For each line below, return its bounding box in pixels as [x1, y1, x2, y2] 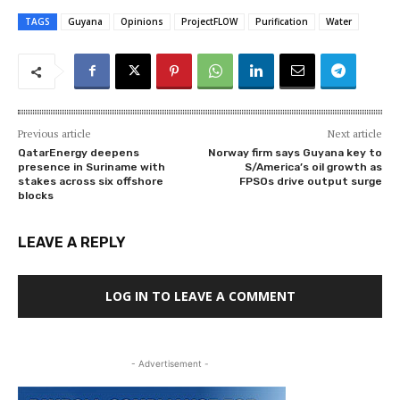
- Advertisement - [130, 358, 209, 370]
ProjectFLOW [181, 15, 237, 29]
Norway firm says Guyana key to [207, 146, 382, 160]
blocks [18, 189, 54, 203]
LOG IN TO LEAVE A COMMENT [104, 287, 296, 305]
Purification [255, 15, 308, 29]
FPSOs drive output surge [238, 175, 382, 188]
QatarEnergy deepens [18, 146, 139, 160]
